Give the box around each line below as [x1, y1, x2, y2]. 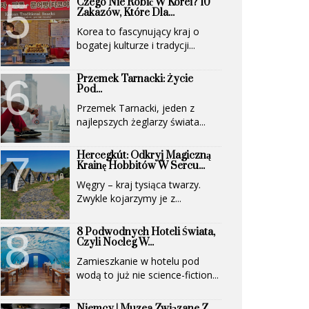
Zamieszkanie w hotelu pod [77, 255, 199, 268]
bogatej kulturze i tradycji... [77, 39, 195, 52]
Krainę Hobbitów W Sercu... [77, 159, 205, 173]
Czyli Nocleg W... [77, 236, 154, 250]
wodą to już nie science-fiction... [77, 268, 219, 282]
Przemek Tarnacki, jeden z [77, 101, 195, 115]
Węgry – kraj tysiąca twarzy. [77, 178, 201, 192]
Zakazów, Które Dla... [77, 6, 175, 20]
